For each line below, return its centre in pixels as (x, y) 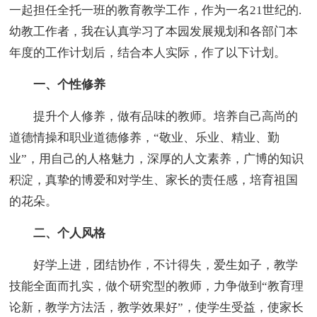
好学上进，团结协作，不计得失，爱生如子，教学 (154, 265)
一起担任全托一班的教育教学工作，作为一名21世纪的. (156, 11)
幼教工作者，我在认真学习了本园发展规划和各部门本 (154, 32)
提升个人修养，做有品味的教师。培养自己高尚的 (154, 117)
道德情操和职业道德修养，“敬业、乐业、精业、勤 (145, 138)
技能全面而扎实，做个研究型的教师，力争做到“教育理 (157, 287)
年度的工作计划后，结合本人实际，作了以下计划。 (148, 53)
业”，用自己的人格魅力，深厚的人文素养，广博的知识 (157, 159)
